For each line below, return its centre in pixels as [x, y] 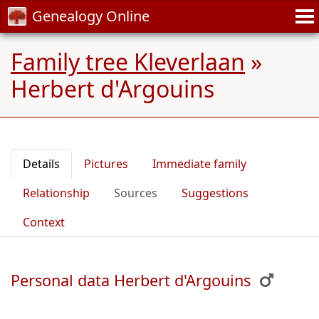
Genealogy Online [91, 16]
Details [41, 164]
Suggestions [215, 193]
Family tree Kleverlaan [128, 62]
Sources [136, 193]
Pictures [106, 164]
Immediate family [199, 164]
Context [44, 222]
